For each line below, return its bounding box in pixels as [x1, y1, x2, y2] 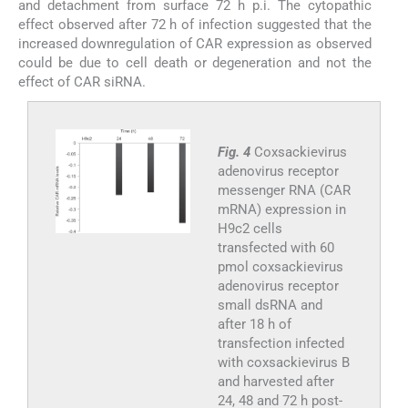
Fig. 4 [217, 143, 254, 160]
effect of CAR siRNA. [18, 73, 146, 90]
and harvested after [217, 372, 334, 390]
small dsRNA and [217, 296, 322, 313]
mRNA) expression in [217, 200, 346, 218]
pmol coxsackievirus [217, 258, 343, 275]
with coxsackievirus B [217, 353, 350, 371]
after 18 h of [217, 315, 291, 332]
